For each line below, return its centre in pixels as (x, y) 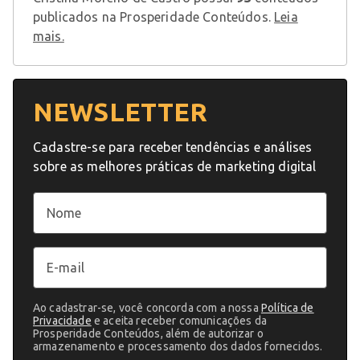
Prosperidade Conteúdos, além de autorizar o (148, 333)
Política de (287, 308)
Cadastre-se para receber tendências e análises (173, 147)
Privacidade (62, 321)
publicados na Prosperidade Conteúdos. (154, 17)
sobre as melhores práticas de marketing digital (175, 166)
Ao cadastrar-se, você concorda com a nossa (147, 308)
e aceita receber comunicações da (179, 321)
